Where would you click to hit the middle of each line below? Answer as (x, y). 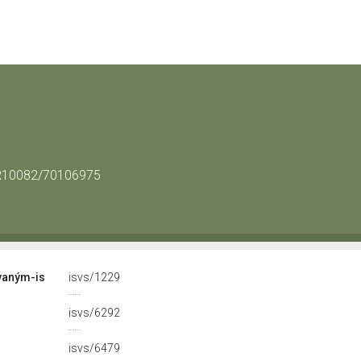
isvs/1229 (95, 277)
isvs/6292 (95, 313)
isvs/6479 (95, 348)
